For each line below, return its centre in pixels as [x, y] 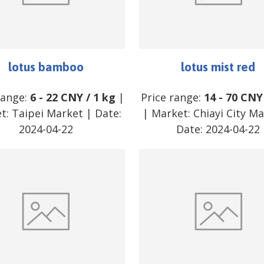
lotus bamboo [46, 66]
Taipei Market [48, 113]
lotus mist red [218, 66]
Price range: [173, 97]
